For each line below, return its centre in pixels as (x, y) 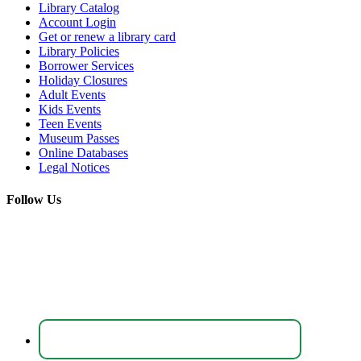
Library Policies (79, 52)
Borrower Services (86, 66)
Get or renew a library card (107, 37)
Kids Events (70, 110)
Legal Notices (74, 168)
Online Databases (83, 153)
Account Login (77, 23)
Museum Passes (79, 139)
